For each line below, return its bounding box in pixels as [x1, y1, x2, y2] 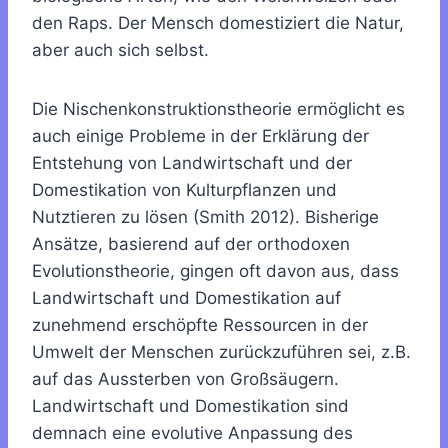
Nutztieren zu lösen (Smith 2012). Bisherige [32, 206, 379, 227]
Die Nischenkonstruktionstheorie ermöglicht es [32, 98, 405, 119]
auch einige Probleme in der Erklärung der [32, 125, 369, 146]
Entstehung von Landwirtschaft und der [32, 152, 352, 173]
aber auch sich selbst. [32, 39, 209, 60]
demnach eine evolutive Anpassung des [32, 422, 353, 443]
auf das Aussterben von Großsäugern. [32, 368, 339, 389]
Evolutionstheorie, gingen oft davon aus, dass [32, 260, 399, 281]
